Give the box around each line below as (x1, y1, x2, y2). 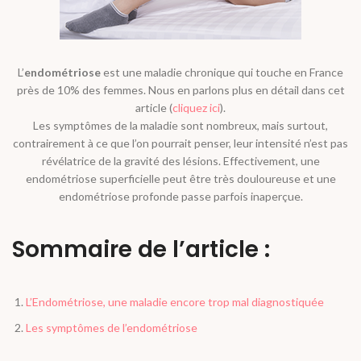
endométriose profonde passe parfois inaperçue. (58, 189, 303, 204)
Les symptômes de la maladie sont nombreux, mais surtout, (33, 118, 328, 133)
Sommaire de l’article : (12, 234, 270, 266)
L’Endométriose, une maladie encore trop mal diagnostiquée (26, 295, 324, 309)
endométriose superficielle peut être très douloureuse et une (25, 172, 336, 186)
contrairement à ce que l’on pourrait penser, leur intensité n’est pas (13, 136, 348, 151)
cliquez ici (172, 101, 220, 115)
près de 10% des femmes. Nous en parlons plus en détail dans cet (16, 83, 345, 98)
